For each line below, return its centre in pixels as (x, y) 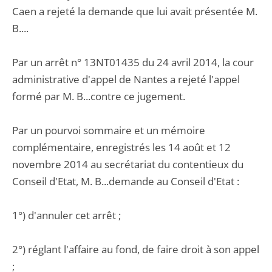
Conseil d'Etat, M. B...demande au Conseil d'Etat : (126, 181)
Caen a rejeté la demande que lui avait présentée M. (135, 11)
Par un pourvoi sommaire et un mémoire (109, 130)
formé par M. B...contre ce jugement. (99, 96)
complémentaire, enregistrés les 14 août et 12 (121, 147)
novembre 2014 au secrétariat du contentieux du (128, 164)
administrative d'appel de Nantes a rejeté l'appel (126, 79)
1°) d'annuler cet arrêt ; (66, 215)
